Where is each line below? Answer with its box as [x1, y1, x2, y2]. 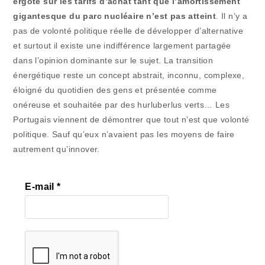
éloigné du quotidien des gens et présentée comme [13, 85, 217, 95]
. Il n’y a [216, 11, 248, 21]
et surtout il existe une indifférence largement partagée [13, 40, 231, 50]
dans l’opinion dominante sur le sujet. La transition [13, 55, 214, 65]
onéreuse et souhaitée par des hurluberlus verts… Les [13, 99, 230, 109]
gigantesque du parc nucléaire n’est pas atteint [13, 11, 216, 21]
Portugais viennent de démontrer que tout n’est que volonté [13, 114, 250, 124]
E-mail [25, 181, 57, 192]
